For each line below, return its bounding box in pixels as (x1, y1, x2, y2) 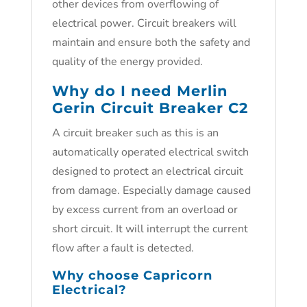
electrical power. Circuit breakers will (51, 16, 236, 31)
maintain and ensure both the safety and (51, 35, 250, 50)
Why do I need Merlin (51, 82, 228, 99)
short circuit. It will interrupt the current (51, 221, 248, 236)
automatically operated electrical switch (51, 145, 249, 160)
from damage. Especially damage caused (51, 183, 251, 198)
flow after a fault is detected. (51, 241, 194, 256)
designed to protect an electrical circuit (51, 164, 243, 179)
